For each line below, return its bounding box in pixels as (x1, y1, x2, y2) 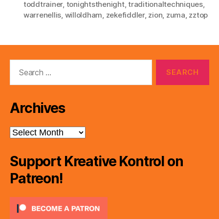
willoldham (65, 10, 103, 20)
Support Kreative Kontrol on (10, 153, 183, 170)
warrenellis (23, 10, 62, 20)
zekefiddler (106, 10, 145, 20)
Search (5, 59, 33, 70)
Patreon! (10, 170, 63, 187)
